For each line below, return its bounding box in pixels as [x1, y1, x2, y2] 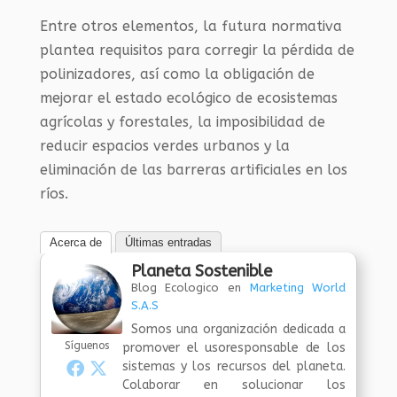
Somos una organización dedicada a [130, 321, 346, 337]
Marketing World [249, 280, 346, 294]
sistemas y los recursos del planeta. [121, 358, 346, 374]
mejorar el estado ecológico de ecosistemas [39, 89, 338, 106]
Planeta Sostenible [130, 261, 272, 281]
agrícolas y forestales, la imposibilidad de [39, 113, 325, 130]
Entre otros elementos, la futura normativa [39, 17, 342, 35]
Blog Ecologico [130, 280, 220, 294]
